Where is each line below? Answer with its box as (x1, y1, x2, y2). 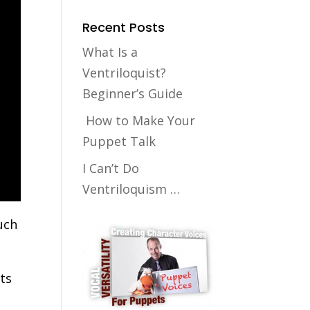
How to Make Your (82, 112, 196, 129)
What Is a (82, 44, 138, 60)
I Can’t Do (82, 160, 140, 176)
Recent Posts (82, 19, 165, 36)
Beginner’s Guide (82, 85, 183, 102)
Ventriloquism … (82, 181, 181, 197)
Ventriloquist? (82, 64, 167, 81)
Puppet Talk (82, 133, 160, 149)
